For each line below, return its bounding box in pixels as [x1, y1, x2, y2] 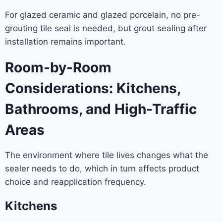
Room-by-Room [5, 58, 111, 76]
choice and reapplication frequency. [5, 176, 146, 187]
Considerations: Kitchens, [5, 79, 180, 97]
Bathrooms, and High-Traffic [5, 100, 197, 117]
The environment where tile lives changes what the [5, 150, 208, 160]
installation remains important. [5, 36, 126, 47]
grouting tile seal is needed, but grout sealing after [5, 23, 207, 33]
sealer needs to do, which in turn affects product [5, 163, 199, 173]
